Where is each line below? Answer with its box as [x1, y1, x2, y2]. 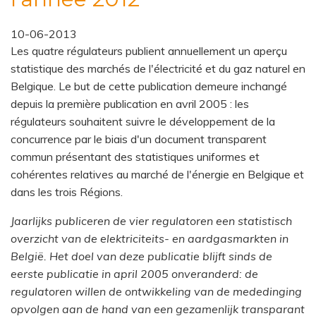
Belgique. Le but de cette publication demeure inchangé [11, 79, 287, 93]
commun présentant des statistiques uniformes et [11, 150, 260, 164]
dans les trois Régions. [11, 185, 123, 199]
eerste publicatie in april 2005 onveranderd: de [11, 267, 258, 281]
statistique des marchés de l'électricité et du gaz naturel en [11, 61, 305, 75]
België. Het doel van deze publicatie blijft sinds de [11, 249, 272, 263]
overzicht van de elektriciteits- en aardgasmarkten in [11, 231, 288, 245]
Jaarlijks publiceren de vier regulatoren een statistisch [11, 214, 292, 228]
